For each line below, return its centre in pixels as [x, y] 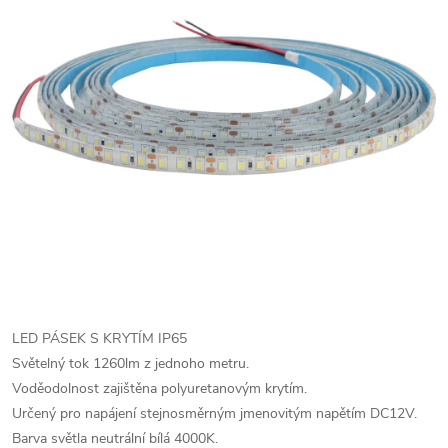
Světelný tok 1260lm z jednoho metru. [130, 363]
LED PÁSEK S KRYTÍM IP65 [99, 338]
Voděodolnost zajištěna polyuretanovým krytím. [159, 388]
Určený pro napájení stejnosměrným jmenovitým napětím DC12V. [214, 413]
